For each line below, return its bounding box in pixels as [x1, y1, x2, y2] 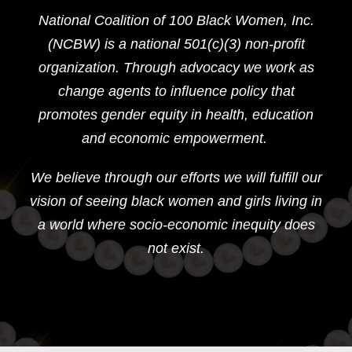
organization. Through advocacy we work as [38, 59, 314, 75]
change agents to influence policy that [57, 82, 295, 99]
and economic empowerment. [81, 130, 271, 146]
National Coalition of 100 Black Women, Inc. [38, 12, 314, 28]
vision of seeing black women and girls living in [30, 192, 322, 209]
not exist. [148, 240, 204, 256]
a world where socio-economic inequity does [37, 216, 315, 233]
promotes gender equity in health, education [38, 106, 313, 123]
